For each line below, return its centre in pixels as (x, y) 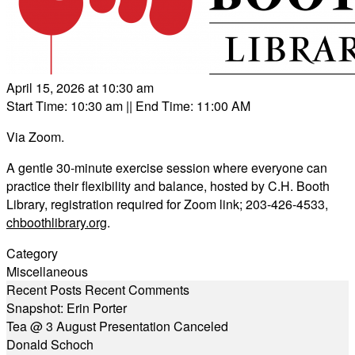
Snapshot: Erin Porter (67, 308)
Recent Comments (137, 290)
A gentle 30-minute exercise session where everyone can (167, 168)
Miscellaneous (47, 271)
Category (32, 253)
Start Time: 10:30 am (65, 106)
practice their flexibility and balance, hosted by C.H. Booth (168, 186)
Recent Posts (44, 290)
